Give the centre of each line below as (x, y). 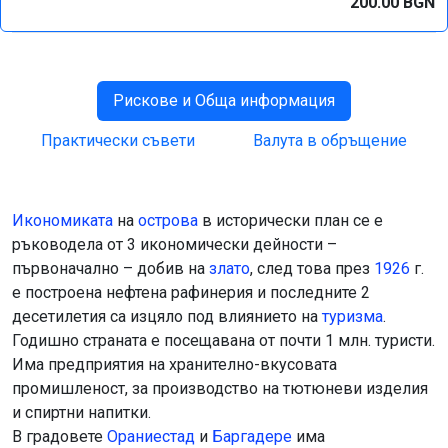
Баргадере (252, 436)
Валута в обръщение (330, 140)
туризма (352, 316)
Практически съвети (118, 140)
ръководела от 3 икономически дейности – (174, 244)
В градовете (59, 436)
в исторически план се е (290, 220)
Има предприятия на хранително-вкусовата (174, 364)
